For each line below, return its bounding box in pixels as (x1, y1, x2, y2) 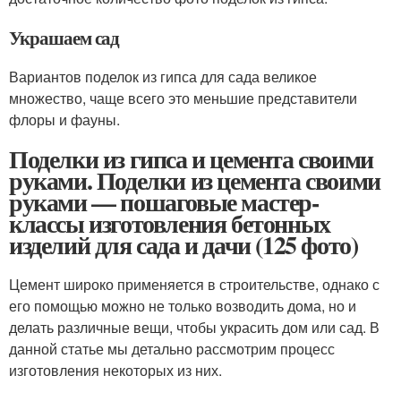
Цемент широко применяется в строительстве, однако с (9, 273, 380, 294)
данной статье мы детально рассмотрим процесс (9, 337, 335, 359)
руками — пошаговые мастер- (9, 183, 319, 220)
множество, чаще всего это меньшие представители (9, 87, 357, 108)
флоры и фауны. (9, 108, 120, 130)
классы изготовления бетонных (9, 204, 330, 242)
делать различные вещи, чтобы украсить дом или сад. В (9, 316, 380, 337)
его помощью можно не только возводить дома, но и (9, 294, 356, 316)
